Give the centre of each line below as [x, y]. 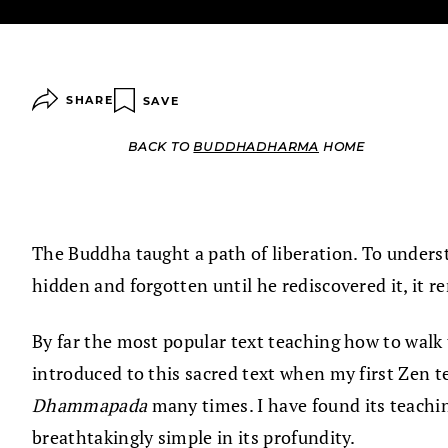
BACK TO [161, 147]
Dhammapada [90, 405]
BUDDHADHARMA [256, 147]
